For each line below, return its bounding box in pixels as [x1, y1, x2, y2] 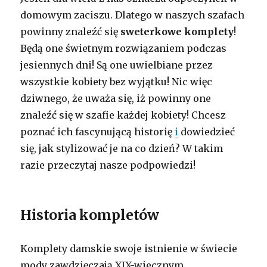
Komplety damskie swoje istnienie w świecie [20, 243, 238, 255]
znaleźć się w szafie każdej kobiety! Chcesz [20, 109, 226, 122]
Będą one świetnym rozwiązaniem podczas [20, 42, 227, 55]
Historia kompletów [20, 206, 160, 224]
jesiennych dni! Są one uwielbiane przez [20, 59, 213, 72]
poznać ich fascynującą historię [20, 126, 175, 138]
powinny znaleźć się [20, 26, 121, 38]
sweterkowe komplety [120, 26, 234, 38]
